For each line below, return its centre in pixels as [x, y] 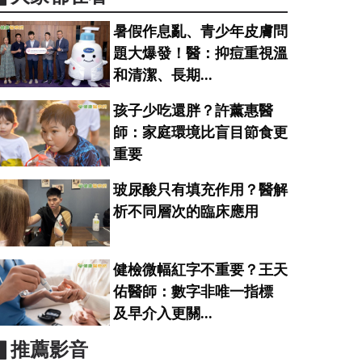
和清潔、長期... [162, 76]
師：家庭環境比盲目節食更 [200, 133]
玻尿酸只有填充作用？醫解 [200, 190]
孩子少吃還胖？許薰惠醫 [193, 111]
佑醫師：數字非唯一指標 [200, 291]
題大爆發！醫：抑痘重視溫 [200, 54]
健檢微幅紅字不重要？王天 [200, 269]
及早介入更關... [162, 313]
